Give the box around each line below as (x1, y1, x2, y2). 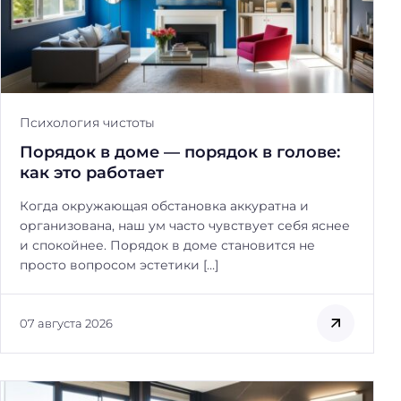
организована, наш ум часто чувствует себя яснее (20, 218, 350, 235)
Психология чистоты (20, 115, 155, 132)
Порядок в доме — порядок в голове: (20, 142, 340, 162)
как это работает (20, 163, 164, 183)
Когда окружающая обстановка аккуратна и (20, 198, 309, 215)
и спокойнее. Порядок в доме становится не (20, 237, 315, 254)
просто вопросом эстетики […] (20, 257, 218, 274)
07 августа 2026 (20, 315, 113, 330)
